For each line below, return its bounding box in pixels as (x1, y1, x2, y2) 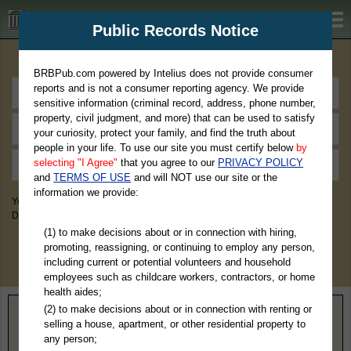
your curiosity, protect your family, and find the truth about (34, 127, 296, 139)
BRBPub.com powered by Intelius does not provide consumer (34, 67, 313, 79)
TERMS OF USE (53, 172, 132, 183)
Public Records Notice (92, 22, 259, 39)
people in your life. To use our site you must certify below (34, 142, 297, 154)
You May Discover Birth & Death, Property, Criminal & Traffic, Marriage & (12, 196, 317, 207)
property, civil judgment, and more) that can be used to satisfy (34, 112, 316, 124)
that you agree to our (118, 157, 219, 168)
